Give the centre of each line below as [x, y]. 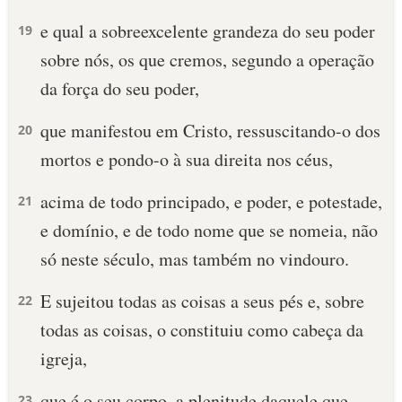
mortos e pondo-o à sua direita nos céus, [187, 159]
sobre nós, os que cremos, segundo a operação [207, 60]
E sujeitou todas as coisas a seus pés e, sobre [202, 301]
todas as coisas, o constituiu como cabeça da [202, 330]
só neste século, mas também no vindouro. [195, 259]
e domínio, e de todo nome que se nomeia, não [209, 230]
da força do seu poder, [120, 88]
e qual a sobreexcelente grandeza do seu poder [208, 31]
